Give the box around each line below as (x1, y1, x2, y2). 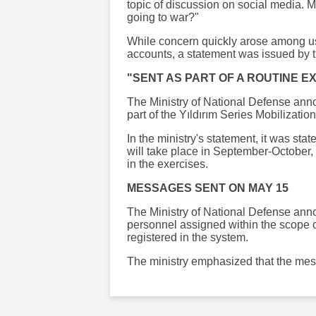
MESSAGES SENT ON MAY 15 (127, 181, 288, 194)
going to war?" (127, 11, 199, 23)
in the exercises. (127, 157, 208, 170)
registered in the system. (127, 231, 248, 243)
